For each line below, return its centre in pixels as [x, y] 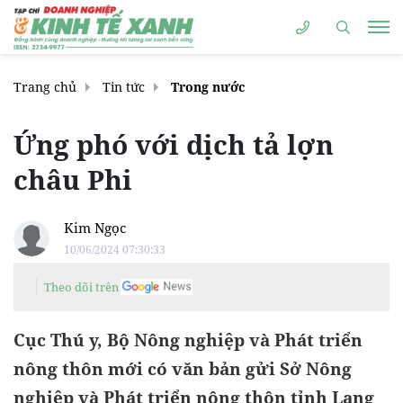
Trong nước [208, 87]
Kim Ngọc [95, 228]
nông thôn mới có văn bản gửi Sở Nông [183, 369]
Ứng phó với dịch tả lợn [174, 144]
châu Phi [73, 179]
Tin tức [124, 87]
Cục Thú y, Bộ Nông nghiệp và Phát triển [188, 340]
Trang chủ [45, 87]
